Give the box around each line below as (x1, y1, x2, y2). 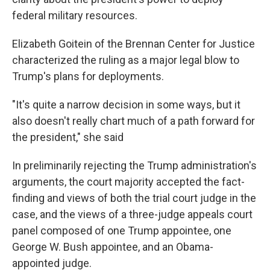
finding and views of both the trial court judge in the (12, 192, 256, 204)
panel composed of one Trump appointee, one (12, 224, 231, 237)
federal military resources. (12, 9, 137, 22)
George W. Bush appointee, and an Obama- (12, 240, 213, 253)
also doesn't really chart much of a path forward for (12, 115, 255, 127)
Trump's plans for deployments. (12, 70, 164, 83)
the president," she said (12, 131, 124, 143)
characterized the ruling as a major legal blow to (12, 54, 239, 66)
